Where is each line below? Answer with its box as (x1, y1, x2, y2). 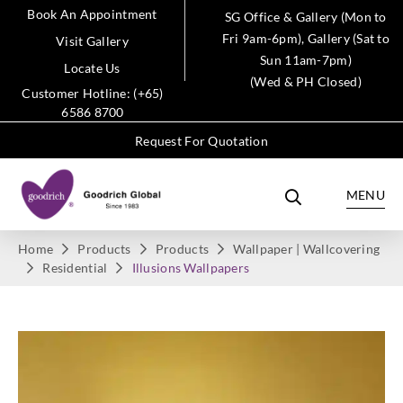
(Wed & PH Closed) (250, 74, 362, 89)
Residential (42, 260, 108, 275)
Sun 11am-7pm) (260, 52, 352, 67)
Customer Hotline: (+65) (22, 85, 164, 101)
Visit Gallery (56, 33, 129, 49)
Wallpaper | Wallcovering (233, 241, 381, 256)
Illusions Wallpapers (131, 260, 250, 275)
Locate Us (64, 60, 121, 76)
